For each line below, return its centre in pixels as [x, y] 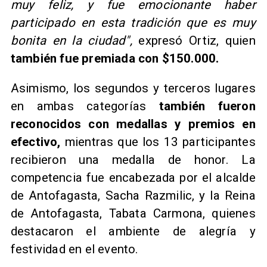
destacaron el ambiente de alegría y [133, 232]
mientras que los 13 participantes [158, 142]
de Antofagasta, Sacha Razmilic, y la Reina [133, 196]
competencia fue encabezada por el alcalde [133, 178]
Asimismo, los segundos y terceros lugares [133, 89]
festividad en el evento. [74, 249]
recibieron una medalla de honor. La [133, 160]
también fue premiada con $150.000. [115, 58]
